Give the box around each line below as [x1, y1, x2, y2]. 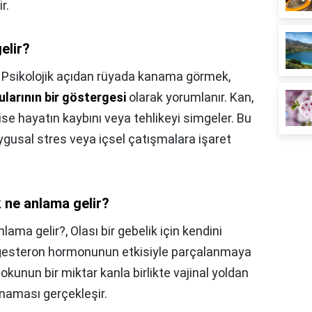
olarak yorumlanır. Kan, [126, 90, 253, 105]
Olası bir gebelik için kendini [70, 224, 222, 239]
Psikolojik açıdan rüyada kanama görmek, [1, 69, 231, 84]
